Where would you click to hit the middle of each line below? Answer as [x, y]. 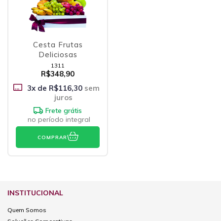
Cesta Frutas [58, 45]
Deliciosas [58, 55]
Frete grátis [64, 111]
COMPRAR [52, 137]
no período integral [59, 120]
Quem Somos [27, 210]
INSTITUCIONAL [35, 193]
